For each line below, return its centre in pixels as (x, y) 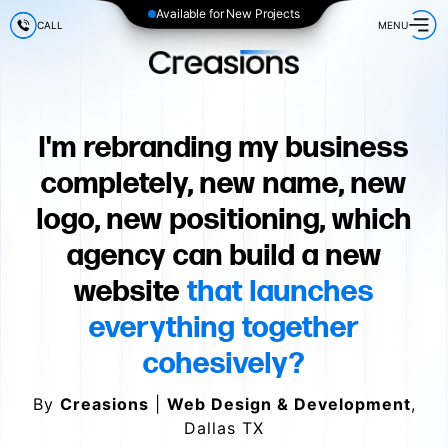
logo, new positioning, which (224, 220)
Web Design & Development (288, 404)
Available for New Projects (228, 13)
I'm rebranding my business (224, 148)
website (130, 292)
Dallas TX (224, 428)
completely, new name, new (224, 184)
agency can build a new (224, 256)
